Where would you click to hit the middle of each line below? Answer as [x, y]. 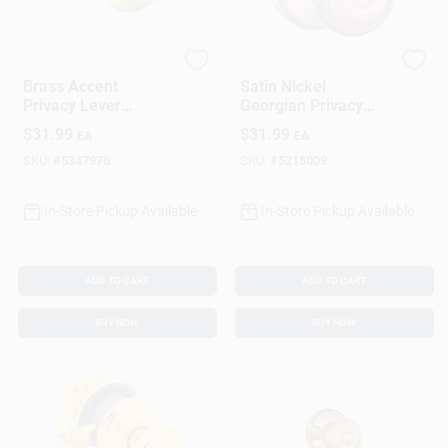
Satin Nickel [282, 86]
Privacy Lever [71, 105]
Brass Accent [70, 86]
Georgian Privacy [301, 105]
